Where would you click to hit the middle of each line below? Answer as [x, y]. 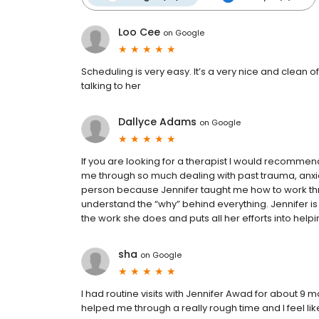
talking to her [111, 86]
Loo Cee [139, 32]
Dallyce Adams [157, 122]
